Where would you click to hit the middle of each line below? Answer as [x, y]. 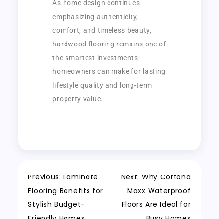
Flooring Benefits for [66, 190]
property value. [78, 99]
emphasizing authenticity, [95, 16]
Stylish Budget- [56, 204]
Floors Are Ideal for [156, 204]
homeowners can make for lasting [109, 71]
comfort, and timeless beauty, [102, 30]
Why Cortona [166, 177]
